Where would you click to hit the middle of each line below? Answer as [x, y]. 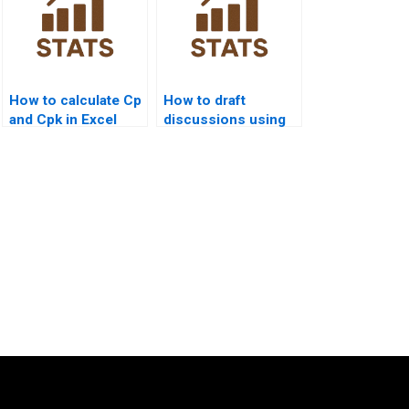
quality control [211, 139]
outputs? [193, 158]
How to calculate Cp [75, 101]
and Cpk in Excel [63, 120]
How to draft [204, 101]
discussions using [225, 120]
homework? [48, 139]
